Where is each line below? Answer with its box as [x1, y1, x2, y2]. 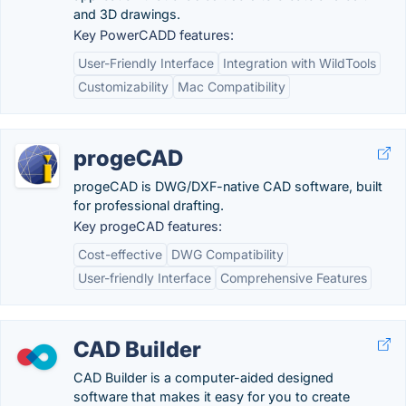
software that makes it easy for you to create [73, 389, 350, 404]
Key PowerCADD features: [73, 27, 234, 43]
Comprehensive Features [220, 270, 367, 285]
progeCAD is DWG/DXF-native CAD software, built [73, 179, 382, 194]
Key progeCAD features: [73, 218, 222, 234]
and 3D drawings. [73, 6, 180, 22]
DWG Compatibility [171, 246, 284, 262]
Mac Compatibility [178, 79, 285, 94]
